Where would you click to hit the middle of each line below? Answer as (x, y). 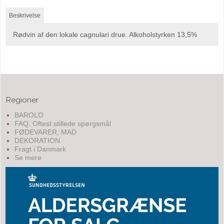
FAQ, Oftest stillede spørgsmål (62, 123)
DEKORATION (37, 140)
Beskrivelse (25, 16)
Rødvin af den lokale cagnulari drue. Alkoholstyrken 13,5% (105, 35)
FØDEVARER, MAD (45, 132)
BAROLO (29, 115)
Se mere (28, 157)
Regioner (22, 100)
